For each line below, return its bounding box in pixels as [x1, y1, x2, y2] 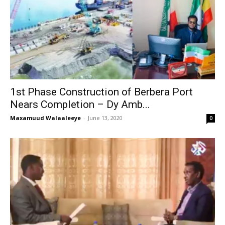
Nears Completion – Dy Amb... [10, 98, 150, 110]
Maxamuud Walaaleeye [10, 114, 81, 122]
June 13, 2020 [88, 114, 123, 122]
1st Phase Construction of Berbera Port [10, 85, 193, 98]
